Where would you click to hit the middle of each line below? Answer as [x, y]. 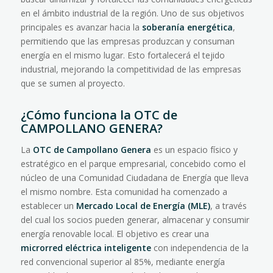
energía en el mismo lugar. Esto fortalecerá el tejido [122, 55]
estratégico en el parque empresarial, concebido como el [133, 163]
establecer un [48, 205]
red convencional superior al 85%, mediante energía [122, 261]
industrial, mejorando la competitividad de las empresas [131, 69]
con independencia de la [200, 247]
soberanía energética [187, 27]
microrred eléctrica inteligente [86, 247]
